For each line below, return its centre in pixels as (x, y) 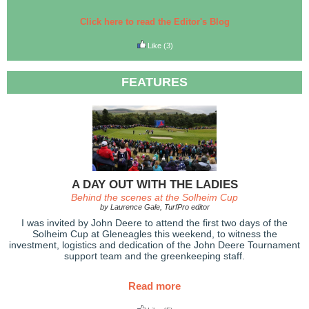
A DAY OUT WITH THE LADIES (154, 185)
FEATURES (154, 82)
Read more (154, 286)
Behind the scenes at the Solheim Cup (154, 197)
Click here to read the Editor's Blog (154, 22)
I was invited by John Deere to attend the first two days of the (154, 223)
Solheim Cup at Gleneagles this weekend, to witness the (154, 234)
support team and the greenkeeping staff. (154, 256)
